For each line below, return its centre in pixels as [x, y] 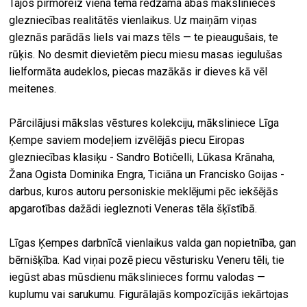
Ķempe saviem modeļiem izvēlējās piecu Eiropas [127, 140]
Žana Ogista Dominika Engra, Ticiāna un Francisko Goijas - [147, 175]
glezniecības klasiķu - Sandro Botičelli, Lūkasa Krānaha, [142, 158]
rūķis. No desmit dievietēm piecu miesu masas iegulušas [146, 55]
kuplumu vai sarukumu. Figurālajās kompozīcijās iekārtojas [149, 295]
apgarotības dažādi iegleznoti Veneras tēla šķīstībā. [133, 209]
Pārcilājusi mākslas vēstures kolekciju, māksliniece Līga [144, 123]
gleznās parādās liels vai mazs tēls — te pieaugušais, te [144, 38]
